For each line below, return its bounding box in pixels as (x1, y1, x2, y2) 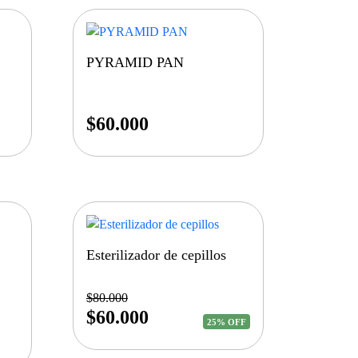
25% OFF (207, 316, 247, 327)
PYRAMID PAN (86, 54, 184, 71)
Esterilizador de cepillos (86, 247, 226, 264)
